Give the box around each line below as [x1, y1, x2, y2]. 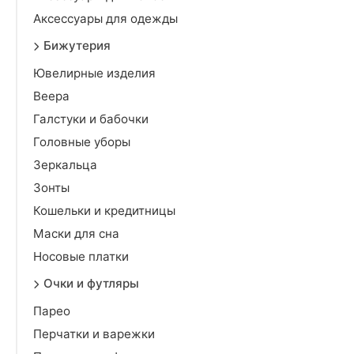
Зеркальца [33, 157, 97, 172]
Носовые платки [33, 249, 129, 264]
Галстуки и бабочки [33, 111, 149, 126]
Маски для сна [33, 226, 119, 241]
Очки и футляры [43, 276, 139, 291]
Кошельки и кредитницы [33, 203, 175, 218]
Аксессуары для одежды [33, 11, 178, 26]
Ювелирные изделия [33, 66, 156, 81]
